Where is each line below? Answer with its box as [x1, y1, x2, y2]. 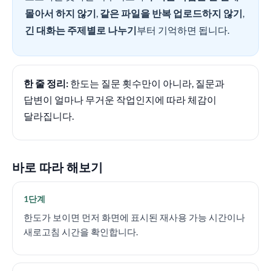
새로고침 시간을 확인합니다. [24, 226, 138, 237]
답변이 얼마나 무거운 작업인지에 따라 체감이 [24, 94, 217, 105]
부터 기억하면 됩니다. [137, 24, 229, 36]
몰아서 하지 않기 [25, 7, 96, 19]
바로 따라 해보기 [12, 158, 103, 175]
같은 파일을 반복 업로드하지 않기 [100, 7, 243, 19]
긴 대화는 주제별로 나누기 [25, 24, 137, 36]
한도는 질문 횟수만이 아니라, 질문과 [68, 77, 224, 89]
